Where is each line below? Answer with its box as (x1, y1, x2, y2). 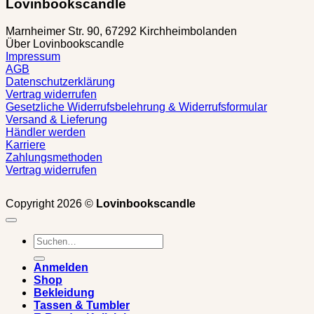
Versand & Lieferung (6, 113, 107, 125)
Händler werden (6, 125, 86, 138)
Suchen (33, 233, 71, 245)
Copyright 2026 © (6, 197, 96, 210)
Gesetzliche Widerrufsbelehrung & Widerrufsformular (6, 100, 267, 113)
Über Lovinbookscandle (6, 37, 124, 50)
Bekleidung (34, 286, 95, 299)
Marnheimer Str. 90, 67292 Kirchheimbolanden (6, 25, 237, 37)
